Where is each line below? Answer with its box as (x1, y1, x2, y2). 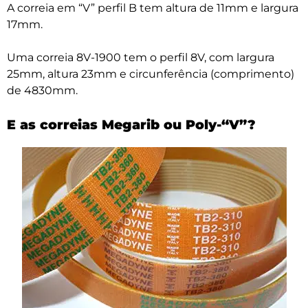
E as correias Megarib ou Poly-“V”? (7, 116, 256, 133)
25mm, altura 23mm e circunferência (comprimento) (7, 67, 294, 80)
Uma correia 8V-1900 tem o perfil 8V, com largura (7, 50, 274, 64)
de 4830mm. (7, 83, 78, 97)
